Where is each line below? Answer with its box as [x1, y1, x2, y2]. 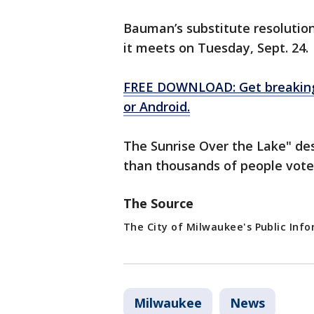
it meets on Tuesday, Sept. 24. [123, 39, 308, 56]
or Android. [123, 97, 190, 115]
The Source [123, 194, 193, 212]
